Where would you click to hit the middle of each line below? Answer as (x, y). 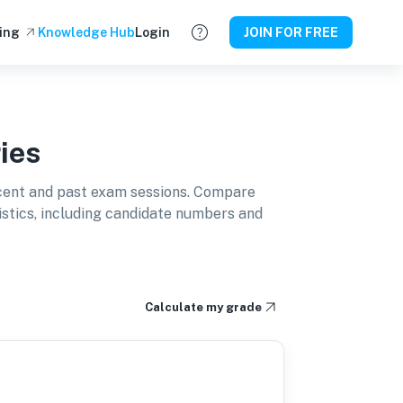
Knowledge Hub (86, 32)
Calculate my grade (203, 307)
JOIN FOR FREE (291, 32)
